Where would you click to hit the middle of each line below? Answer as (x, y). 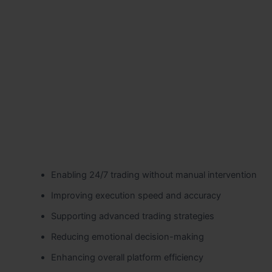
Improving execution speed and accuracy (136, 196)
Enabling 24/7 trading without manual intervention (154, 175)
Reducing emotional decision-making (127, 237)
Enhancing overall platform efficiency (127, 258)
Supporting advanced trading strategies (132, 216)
